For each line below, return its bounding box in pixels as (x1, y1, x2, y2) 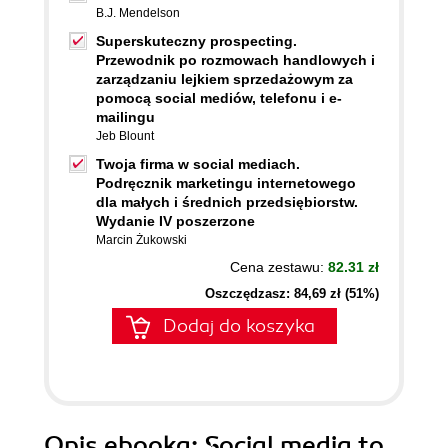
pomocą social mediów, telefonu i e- (96, 90, 342, 106)
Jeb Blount (96, 129, 154, 143)
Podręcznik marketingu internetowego (96, 175, 356, 191)
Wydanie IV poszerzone (96, 213, 255, 229)
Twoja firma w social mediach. (96, 156, 300, 172)
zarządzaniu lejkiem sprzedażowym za (96, 71, 353, 87)
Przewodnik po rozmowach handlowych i (96, 52, 375, 68)
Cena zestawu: (230, 259, 328, 275)
